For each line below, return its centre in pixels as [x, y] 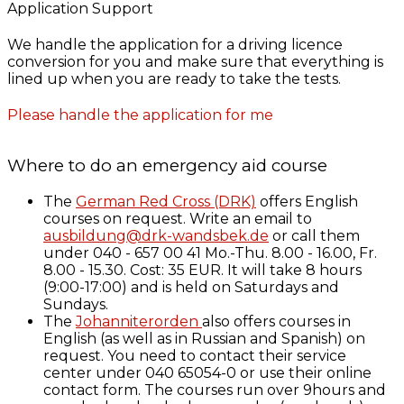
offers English [307, 202]
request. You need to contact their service [195, 356]
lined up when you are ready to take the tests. [174, 79]
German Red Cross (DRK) [166, 202]
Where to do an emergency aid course [167, 166]
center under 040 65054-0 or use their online [207, 373]
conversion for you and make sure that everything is [195, 62]
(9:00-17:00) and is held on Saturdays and [191, 288]
